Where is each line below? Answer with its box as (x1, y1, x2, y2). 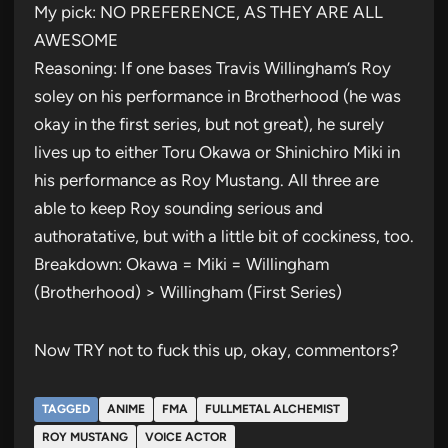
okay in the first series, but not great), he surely (34, 113, 384, 134)
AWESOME (34, 29, 118, 50)
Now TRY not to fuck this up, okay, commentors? (34, 339, 399, 360)
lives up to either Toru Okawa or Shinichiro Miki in (34, 141, 400, 162)
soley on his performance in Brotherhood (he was (34, 85, 401, 106)
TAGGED (42, 401, 90, 416)
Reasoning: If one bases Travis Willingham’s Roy (34, 57, 391, 78)
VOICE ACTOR (145, 429, 227, 444)
